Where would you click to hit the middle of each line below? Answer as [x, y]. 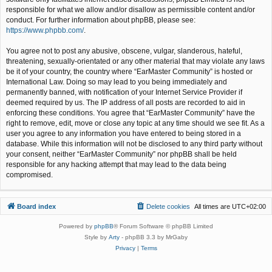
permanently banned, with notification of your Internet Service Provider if [124, 93]
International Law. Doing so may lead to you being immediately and [117, 82]
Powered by [76, 226]
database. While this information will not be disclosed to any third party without [134, 144]
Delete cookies [168, 207]
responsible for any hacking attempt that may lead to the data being [116, 165]
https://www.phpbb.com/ [45, 31]
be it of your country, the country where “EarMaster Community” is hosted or [129, 72]
